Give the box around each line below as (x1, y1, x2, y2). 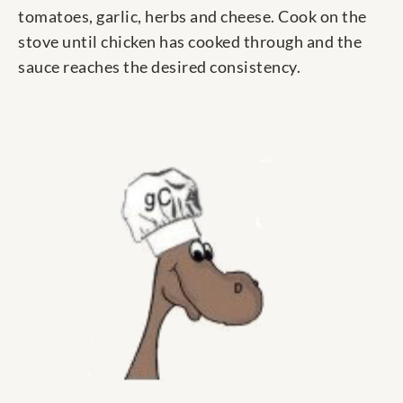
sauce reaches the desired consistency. (18, 57, 300, 77)
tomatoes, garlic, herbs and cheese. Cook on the (18, 6, 367, 27)
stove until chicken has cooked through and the (18, 31, 362, 52)
